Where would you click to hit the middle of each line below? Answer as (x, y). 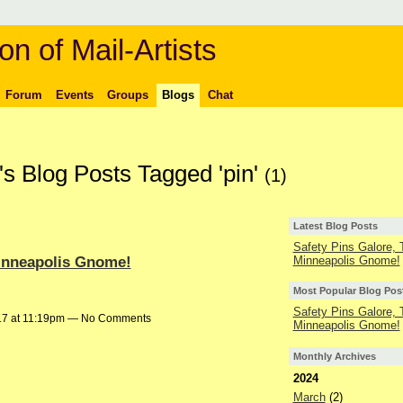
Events (74, 94)
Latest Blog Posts (335, 226)
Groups (127, 94)
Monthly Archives (334, 356)
